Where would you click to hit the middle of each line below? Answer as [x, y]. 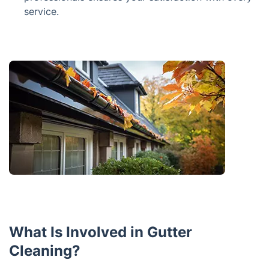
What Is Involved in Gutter [101, 232]
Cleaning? [45, 251]
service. [41, 11]
